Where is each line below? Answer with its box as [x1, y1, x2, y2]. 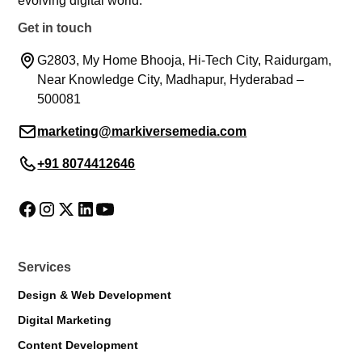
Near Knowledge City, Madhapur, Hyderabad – [37, 72, 305, 86]
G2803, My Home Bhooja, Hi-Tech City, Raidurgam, [37, 53, 332, 67]
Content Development [18, 338, 139, 351]
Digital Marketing [18, 313, 112, 326]
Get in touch [18, 20, 93, 35]
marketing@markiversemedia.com [37, 124, 247, 138]
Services [18, 259, 72, 274]
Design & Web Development [18, 288, 172, 302]
